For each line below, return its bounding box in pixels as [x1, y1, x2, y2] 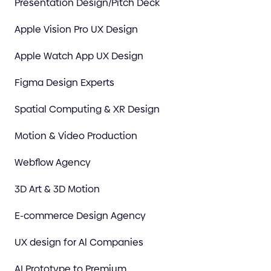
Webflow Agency [15, 155, 91, 169]
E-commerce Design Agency [15, 208, 146, 223]
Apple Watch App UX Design [15, 48, 143, 63]
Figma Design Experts [15, 75, 114, 90]
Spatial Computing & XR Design [15, 102, 160, 116]
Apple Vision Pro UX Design [15, 22, 138, 36]
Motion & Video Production [15, 128, 137, 143]
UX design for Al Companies [15, 235, 143, 249]
